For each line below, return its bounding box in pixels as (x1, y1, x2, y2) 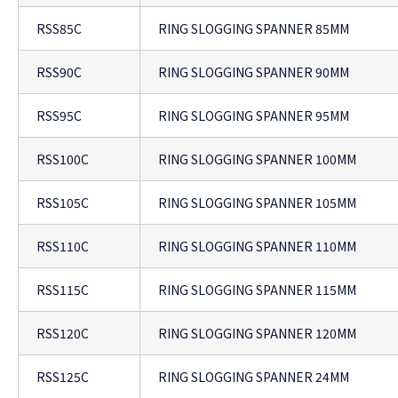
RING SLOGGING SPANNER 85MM (158, 20, 349, 38)
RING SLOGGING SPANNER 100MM (158, 150, 356, 169)
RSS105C (36, 194, 89, 212)
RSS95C (36, 107, 82, 125)
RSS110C (36, 237, 89, 256)
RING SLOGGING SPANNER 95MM (158, 107, 349, 125)
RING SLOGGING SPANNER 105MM (158, 194, 356, 212)
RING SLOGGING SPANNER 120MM (158, 324, 356, 343)
